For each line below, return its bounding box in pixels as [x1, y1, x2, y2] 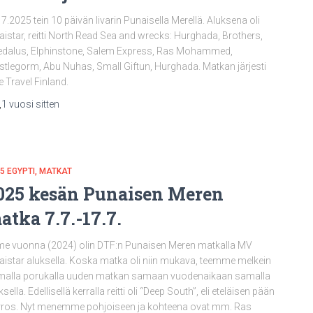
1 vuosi [1, 99, 34, 110]
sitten [34, 99, 59, 110]
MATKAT [39, 166, 72, 176]
